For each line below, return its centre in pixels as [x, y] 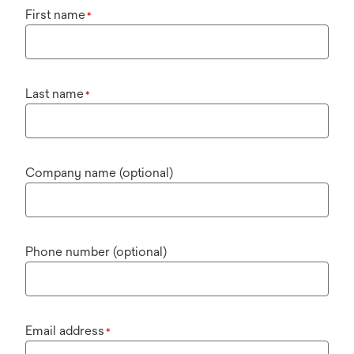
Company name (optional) [99, 173]
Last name [55, 94]
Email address [65, 331]
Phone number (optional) [96, 252]
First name [55, 15]
